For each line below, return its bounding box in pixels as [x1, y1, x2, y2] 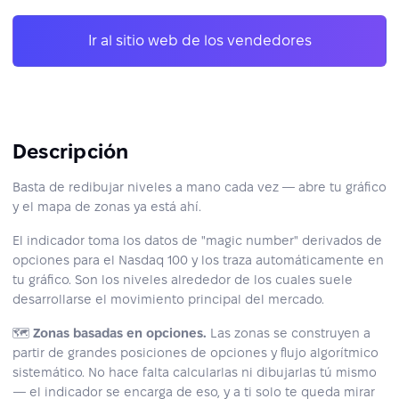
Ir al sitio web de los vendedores [87, 33, 312, 49]
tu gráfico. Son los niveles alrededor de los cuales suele [12, 273, 353, 288]
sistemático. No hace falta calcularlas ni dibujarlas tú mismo [12, 365, 377, 380]
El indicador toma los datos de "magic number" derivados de [12, 233, 382, 248]
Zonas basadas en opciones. [33, 326, 207, 341]
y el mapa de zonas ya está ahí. [12, 199, 201, 215]
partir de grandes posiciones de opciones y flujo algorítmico [12, 346, 379, 361]
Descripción [12, 141, 129, 163]
